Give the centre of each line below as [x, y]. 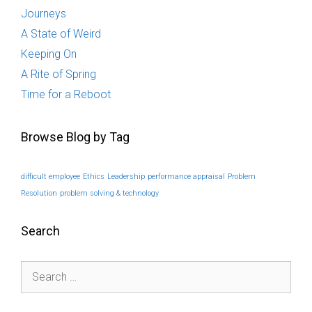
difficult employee [50, 177]
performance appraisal [186, 177]
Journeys [44, 14]
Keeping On [49, 54]
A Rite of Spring [58, 74]
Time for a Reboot [66, 94]
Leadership [126, 177]
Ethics [94, 177]
